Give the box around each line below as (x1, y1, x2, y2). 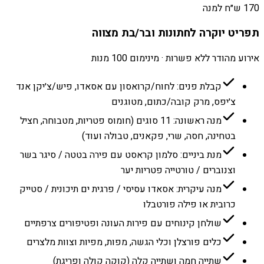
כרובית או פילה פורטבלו (143, 197, 236, 212)
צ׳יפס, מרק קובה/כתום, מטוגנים (111, 95, 236, 110)
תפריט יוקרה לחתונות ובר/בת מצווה (91, 25, 259, 42)
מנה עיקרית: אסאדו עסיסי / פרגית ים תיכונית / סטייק (19, 182, 222, 197)
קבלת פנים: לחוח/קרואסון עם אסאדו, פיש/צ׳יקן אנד (16, 80, 222, 94)
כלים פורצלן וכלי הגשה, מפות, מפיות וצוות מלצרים (27, 235, 222, 250)
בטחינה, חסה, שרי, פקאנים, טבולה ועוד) (82, 129, 236, 144)
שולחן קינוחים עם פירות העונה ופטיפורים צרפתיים (24, 216, 222, 231)
